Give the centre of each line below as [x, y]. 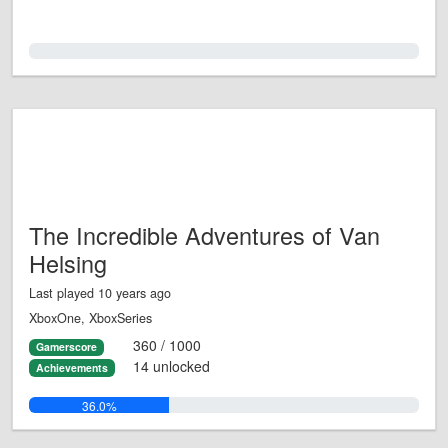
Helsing [68, 263]
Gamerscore [66, 347]
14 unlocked [171, 365]
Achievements [71, 367]
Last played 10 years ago [100, 293]
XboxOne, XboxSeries [90, 318]
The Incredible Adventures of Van [204, 235]
